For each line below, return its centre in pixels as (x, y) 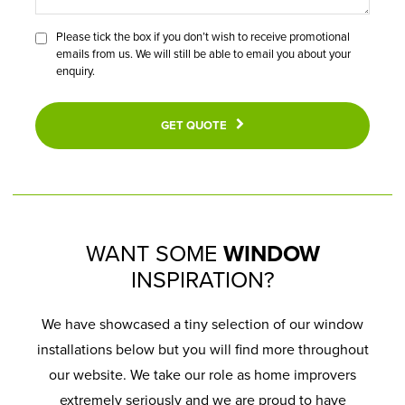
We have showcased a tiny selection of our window (202, 325)
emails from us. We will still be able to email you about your (204, 54)
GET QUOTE (194, 125)
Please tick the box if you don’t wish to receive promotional (203, 37)
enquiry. (76, 71)
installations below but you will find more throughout (202, 350)
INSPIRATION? (202, 281)
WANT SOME (154, 254)
